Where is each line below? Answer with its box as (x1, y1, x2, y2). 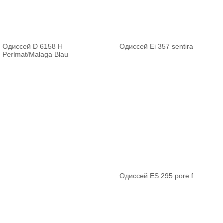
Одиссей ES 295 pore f (119, 172, 193, 180)
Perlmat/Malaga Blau (2, 50, 68, 58)
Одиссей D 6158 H (2, 42, 63, 50)
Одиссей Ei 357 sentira (119, 42, 193, 50)
